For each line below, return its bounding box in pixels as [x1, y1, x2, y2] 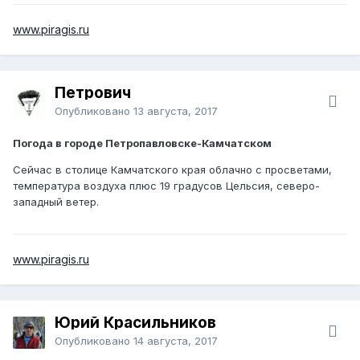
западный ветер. [13, 194, 99, 208]
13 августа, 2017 [133, 104, 218, 117]
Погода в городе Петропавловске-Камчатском [13, 136, 272, 149]
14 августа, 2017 [133, 333, 218, 347]
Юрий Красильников [55, 313, 216, 332]
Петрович [55, 83, 131, 102]
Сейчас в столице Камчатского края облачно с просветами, [13, 162, 332, 176]
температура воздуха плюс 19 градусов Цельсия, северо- [13, 178, 320, 192]
